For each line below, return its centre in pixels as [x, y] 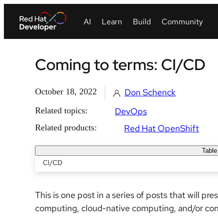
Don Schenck [150, 92]
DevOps [131, 111]
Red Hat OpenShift [162, 128]
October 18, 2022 [66, 91]
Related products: [66, 127]
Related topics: [61, 110]
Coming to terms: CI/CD [120, 64]
